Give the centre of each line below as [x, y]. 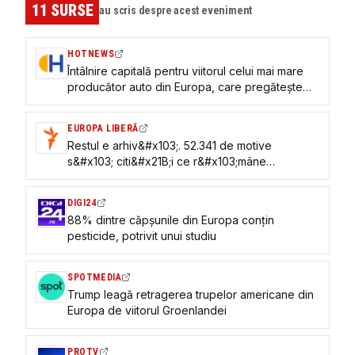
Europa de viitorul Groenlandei [147, 310]
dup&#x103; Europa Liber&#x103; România [177, 177]
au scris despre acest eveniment [176, 10]
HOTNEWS [91, 53]
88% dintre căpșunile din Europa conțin [171, 219]
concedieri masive [115, 102]
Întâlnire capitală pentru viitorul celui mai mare [185, 71]
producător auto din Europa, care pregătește [185, 86]
